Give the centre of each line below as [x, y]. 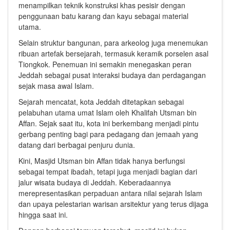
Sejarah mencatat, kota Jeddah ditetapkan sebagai [101, 102]
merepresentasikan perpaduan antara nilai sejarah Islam [110, 193]
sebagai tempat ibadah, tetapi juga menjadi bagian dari [108, 172]
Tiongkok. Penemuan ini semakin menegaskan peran [105, 64]
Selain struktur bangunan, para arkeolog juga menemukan [113, 43]
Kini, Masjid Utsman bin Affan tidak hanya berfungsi [102, 161]
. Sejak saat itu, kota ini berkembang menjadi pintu [117, 123]
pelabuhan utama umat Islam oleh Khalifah [89, 113]
